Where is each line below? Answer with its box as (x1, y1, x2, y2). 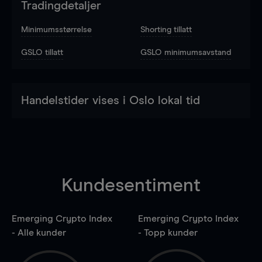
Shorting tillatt (140, 25, 192, 34)
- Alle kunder (12, 227, 66, 237)
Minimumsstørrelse (21, 25, 92, 34)
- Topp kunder (137, 227, 198, 237)
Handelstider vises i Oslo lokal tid (21, 94, 200, 106)
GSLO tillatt (21, 48, 63, 57)
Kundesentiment (61, 176, 201, 195)
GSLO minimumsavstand (140, 48, 231, 57)
